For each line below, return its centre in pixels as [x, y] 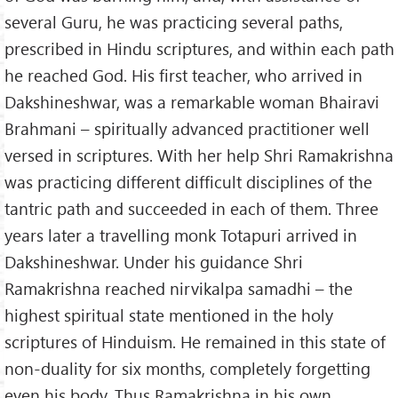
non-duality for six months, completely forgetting [187, 368]
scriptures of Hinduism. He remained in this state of [195, 341]
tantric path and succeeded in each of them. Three [191, 208]
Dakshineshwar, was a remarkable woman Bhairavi [192, 101]
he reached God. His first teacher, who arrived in [183, 75]
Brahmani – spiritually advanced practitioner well [187, 128]
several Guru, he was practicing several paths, [174, 21]
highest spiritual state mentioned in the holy [169, 314]
